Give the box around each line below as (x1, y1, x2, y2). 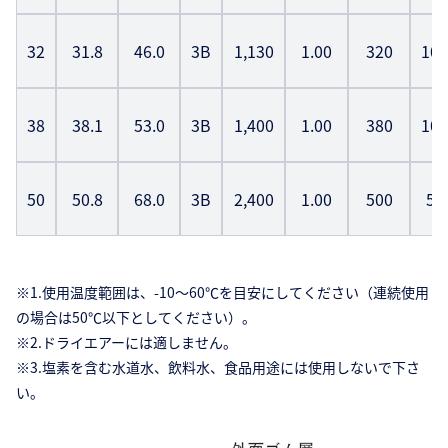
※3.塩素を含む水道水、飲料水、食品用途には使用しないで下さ (16, 357, 420, 378)
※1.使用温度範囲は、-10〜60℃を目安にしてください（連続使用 (16, 282, 429, 303)
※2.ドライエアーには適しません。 (16, 332, 237, 353)
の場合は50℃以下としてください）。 (16, 307, 256, 328)
